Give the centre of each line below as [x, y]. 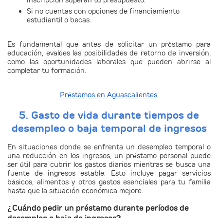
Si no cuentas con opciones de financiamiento [103, 11]
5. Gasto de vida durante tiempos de [109, 115]
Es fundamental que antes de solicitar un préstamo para [109, 45]
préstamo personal [157, 155]
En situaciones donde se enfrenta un [73, 147]
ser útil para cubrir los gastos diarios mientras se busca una [109, 164]
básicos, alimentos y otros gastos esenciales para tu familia [109, 182]
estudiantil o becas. [59, 20]
